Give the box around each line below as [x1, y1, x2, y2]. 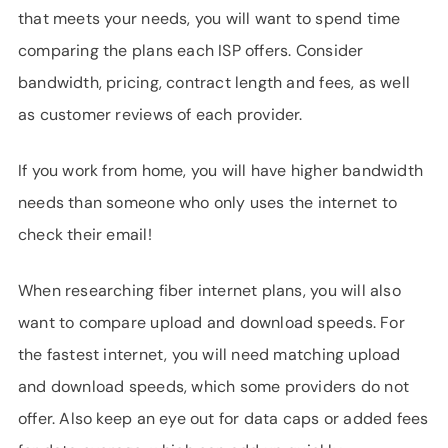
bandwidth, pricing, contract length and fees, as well [18, 72, 411, 93]
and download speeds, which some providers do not [18, 376, 409, 397]
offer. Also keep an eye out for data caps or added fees [18, 408, 429, 429]
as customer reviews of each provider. [18, 104, 303, 125]
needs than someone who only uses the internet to [18, 192, 397, 213]
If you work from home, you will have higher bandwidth [18, 160, 424, 181]
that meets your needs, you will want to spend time [18, 8, 401, 29]
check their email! [18, 224, 152, 245]
